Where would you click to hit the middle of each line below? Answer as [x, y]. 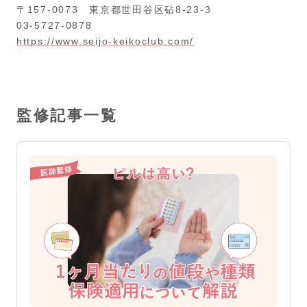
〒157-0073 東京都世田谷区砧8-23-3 [114, 10]
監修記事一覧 [67, 116]
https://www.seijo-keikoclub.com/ [106, 41]
